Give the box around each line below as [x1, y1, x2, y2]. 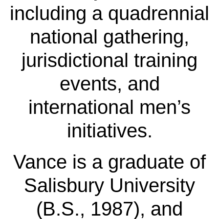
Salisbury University [24, 174, 195, 196]
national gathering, [30, 25, 189, 47]
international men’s [28, 96, 191, 118]
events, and [59, 72, 160, 94]
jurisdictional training [22, 49, 197, 71]
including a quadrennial [10, 2, 209, 24]
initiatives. [66, 119, 153, 141]
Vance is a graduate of [13, 151, 206, 173]
